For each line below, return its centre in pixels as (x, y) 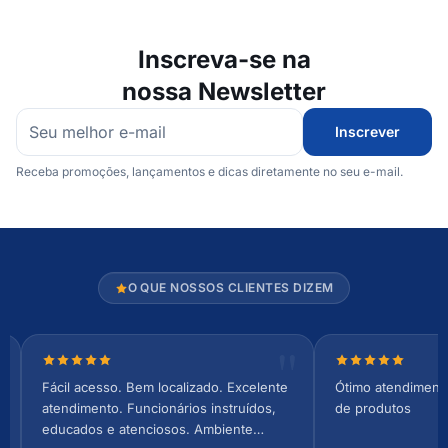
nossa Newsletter (224, 92)
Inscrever (367, 132)
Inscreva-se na (224, 60)
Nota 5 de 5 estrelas (117, 364)
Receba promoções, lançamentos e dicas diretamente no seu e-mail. (209, 172)
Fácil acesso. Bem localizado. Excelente (164, 387)
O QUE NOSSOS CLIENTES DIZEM (230, 288)
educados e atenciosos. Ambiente (147, 429)
